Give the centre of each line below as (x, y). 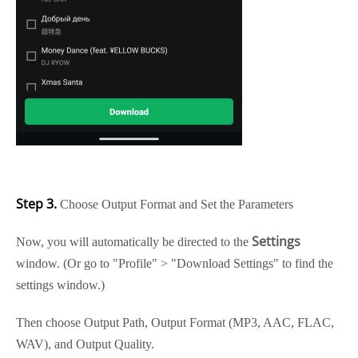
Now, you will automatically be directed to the (134, 242)
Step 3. (36, 204)
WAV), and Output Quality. (85, 344)
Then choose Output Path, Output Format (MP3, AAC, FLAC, (175, 322)
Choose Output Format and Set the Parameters (175, 204)
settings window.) (60, 285)
